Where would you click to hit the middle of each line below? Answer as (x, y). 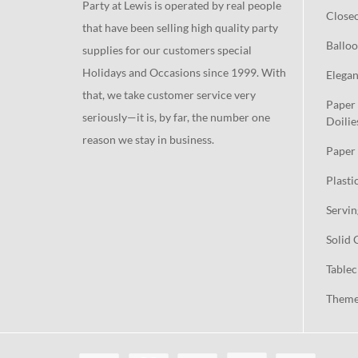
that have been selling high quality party (180, 28)
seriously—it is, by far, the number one (176, 117)
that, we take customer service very (169, 95)
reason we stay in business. (148, 140)
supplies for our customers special (167, 50)
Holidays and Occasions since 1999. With (184, 73)
